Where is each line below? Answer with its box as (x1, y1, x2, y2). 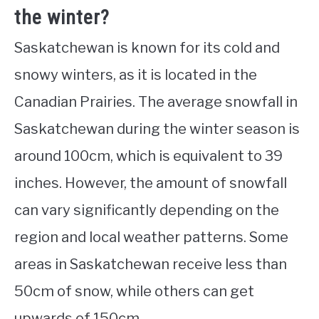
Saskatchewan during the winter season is (14, 120, 300, 138)
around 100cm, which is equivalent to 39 (14, 147, 283, 165)
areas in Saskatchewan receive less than (14, 256, 287, 273)
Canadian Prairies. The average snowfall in (14, 93, 298, 111)
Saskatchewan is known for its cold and (14, 39, 280, 57)
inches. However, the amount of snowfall (14, 174, 287, 192)
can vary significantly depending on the (14, 202, 279, 219)
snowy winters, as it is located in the (14, 66, 257, 84)
